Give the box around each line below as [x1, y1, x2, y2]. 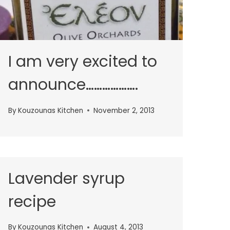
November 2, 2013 [93, 105, 155, 116]
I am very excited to [8, 51, 157, 73]
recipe [8, 190, 56, 213]
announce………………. [8, 74, 138, 96]
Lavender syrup [8, 167, 125, 189]
